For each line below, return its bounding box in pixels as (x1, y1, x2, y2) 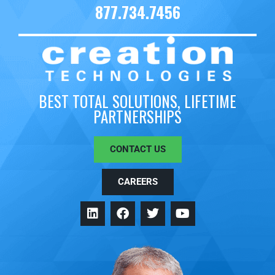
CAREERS (117, 176, 158, 188)
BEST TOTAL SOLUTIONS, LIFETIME (39, 90, 236, 113)
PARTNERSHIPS (93, 105, 182, 128)
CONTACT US (109, 144, 166, 155)
